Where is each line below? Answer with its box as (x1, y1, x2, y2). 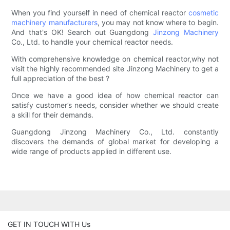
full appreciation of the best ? (11, 74, 110, 83)
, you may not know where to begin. (97, 18, 219, 27)
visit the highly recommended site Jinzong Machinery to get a (11, 64, 219, 73)
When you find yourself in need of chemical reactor (11, 8, 188, 17)
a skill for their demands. (11, 110, 94, 120)
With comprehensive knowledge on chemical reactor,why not (11, 54, 219, 64)
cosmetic (188, 8, 219, 17)
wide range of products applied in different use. (11, 147, 172, 156)
